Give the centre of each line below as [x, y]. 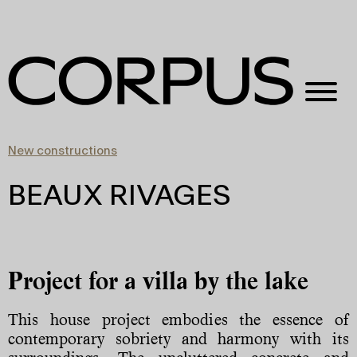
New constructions [63, 151]
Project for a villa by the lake [158, 280]
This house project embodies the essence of [178, 319]
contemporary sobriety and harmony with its [178, 338]
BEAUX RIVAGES [120, 197]
